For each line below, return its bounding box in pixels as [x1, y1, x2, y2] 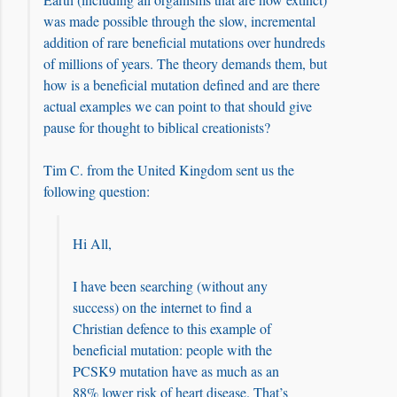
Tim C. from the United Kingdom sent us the [43, 160, 294, 179]
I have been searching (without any [73, 276, 268, 295]
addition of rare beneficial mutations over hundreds [43, 33, 325, 51]
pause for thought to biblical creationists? [43, 118, 270, 136]
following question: [43, 182, 150, 200]
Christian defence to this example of [73, 319, 271, 338]
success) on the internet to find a [73, 298, 252, 316]
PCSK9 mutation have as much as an [73, 362, 279, 380]
